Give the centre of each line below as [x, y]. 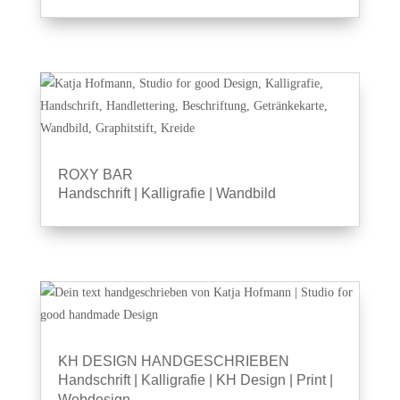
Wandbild [246, 193]
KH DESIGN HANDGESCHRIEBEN [173, 361]
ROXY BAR [95, 175]
